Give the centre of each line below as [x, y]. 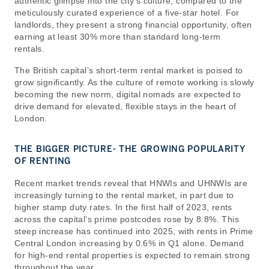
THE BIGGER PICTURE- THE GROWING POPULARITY [130, 149]
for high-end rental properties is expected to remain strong [132, 255]
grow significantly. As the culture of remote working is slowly [134, 82]
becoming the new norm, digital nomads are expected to [128, 94]
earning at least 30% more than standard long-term [118, 37]
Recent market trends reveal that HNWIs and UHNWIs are [131, 183]
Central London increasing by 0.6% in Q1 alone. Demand [129, 243]
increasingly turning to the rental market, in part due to [124, 195]
